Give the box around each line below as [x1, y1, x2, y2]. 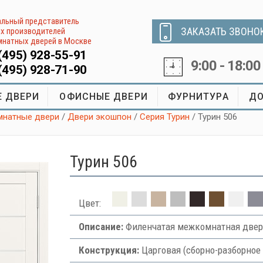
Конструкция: [78, 244, 139, 256]
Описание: [78, 221, 123, 232]
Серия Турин [140, 112, 190, 122]
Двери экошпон [68, 112, 132, 122]
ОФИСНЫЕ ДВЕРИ [59, 91, 148, 102]
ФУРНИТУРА [167, 91, 229, 102]
